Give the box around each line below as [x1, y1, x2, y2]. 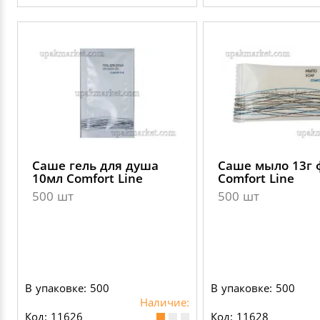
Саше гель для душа [32, 157, 159, 174]
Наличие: [140, 295, 189, 309]
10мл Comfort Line [32, 170, 143, 186]
